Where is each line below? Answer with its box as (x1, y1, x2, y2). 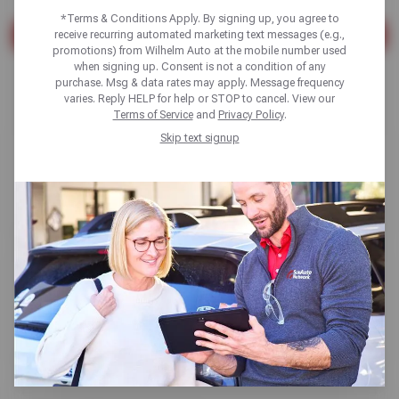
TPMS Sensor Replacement (37, 277, 272, 302)
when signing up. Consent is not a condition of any (73, 60, 326, 73)
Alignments (37, 151, 140, 175)
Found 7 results (147, 65, 252, 85)
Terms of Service (112, 108, 193, 121)
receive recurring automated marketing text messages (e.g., (54, 28, 345, 41)
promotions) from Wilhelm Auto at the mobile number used (53, 44, 346, 57)
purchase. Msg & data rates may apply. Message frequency (54, 76, 345, 89)
